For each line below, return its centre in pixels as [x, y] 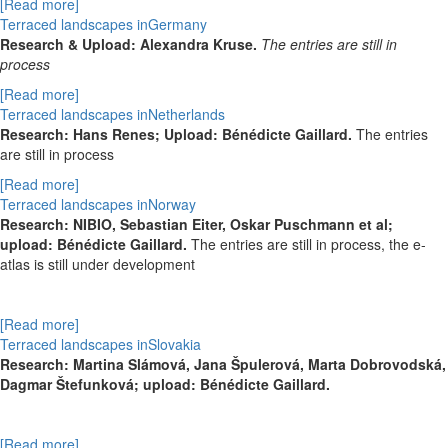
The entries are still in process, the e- [306, 244]
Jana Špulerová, [251, 364]
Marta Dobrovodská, [377, 364]
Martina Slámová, [133, 364]
